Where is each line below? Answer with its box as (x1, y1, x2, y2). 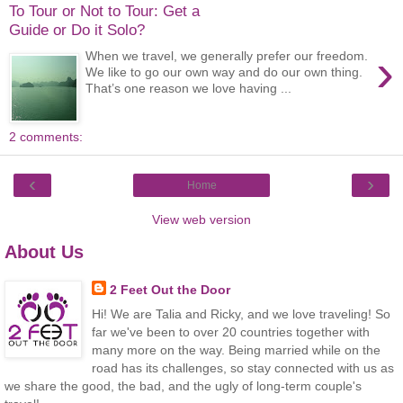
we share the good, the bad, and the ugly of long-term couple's (4, 378, 362, 393)
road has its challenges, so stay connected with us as (91, 360, 394, 375)
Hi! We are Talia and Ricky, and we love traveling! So (91, 306, 390, 321)
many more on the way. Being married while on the (91, 342, 381, 357)
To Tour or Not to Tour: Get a (9, 2, 200, 21)
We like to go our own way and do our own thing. (85, 64, 363, 79)
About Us (4, 241, 84, 262)
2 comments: (9, 129, 83, 144)
